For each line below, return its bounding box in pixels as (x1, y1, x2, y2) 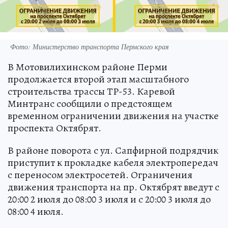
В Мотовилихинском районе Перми (8, 60, 167, 74)
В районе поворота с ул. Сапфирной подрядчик (8, 143, 218, 157)
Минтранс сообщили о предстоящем (8, 96, 172, 110)
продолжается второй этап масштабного (8, 72, 189, 86)
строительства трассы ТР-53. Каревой (8, 84, 175, 98)
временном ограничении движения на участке (8, 108, 219, 123)
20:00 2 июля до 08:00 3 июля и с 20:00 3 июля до (8, 192, 211, 206)
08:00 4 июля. (8, 204, 64, 218)
